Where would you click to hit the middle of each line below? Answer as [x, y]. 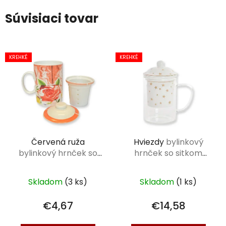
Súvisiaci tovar [52, 18]
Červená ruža [58, 142]
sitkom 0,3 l [58, 164]
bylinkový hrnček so [58, 153]
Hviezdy [150, 142]
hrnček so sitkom [168, 153]
